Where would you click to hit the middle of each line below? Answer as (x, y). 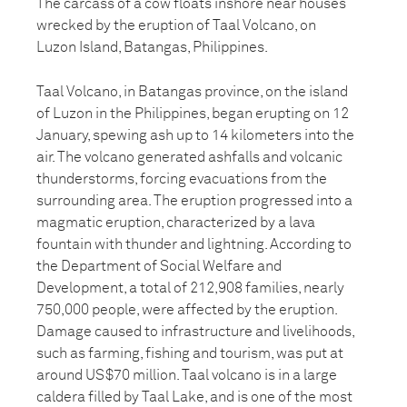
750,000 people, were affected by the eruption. (187, 310)
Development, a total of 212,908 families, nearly (190, 288)
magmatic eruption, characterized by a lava (176, 223)
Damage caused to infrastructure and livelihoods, (195, 332)
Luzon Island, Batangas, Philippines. (152, 47)
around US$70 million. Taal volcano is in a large (187, 375)
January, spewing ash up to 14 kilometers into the (195, 135)
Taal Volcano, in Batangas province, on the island (192, 92)
